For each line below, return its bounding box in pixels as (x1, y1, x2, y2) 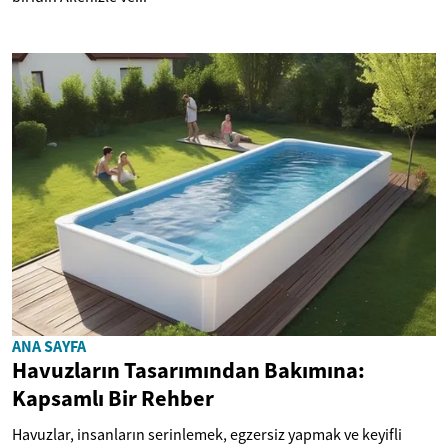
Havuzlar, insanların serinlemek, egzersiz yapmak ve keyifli (12, 423, 402, 444)
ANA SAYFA (12, 335, 86, 356)
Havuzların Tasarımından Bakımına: (12, 355, 365, 384)
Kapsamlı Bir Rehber (12, 383, 214, 412)
